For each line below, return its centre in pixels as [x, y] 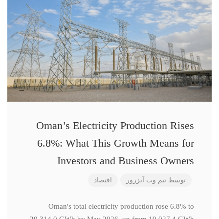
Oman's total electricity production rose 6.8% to [121, 206]
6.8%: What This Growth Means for [116, 143]
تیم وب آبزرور [146, 180]
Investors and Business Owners [126, 161]
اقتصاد [103, 180]
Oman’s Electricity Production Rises [115, 125]
